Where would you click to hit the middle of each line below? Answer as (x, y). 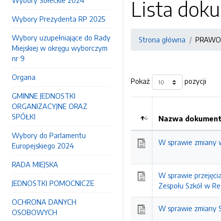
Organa (24, 77)
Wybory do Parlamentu (49, 135)
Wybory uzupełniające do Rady (61, 37)
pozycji (194, 81)
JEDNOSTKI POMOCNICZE (53, 183)
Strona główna (162, 39)
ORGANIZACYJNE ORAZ (50, 106)
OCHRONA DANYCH (44, 202)
